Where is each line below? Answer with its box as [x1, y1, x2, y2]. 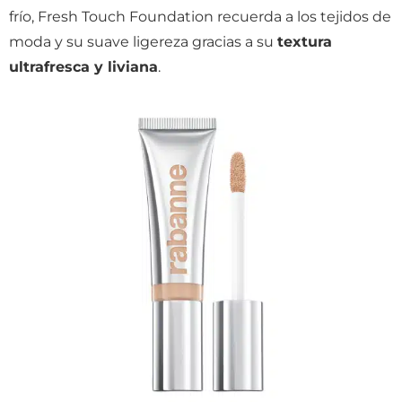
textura [277, 33, 332, 51]
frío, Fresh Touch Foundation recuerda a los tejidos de [9, 8, 391, 26]
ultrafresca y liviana [9, 58, 158, 76]
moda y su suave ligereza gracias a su [9, 33, 277, 51]
